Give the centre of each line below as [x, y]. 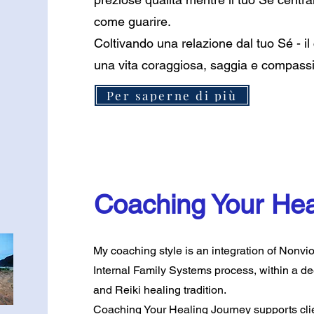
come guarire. [132, 21]
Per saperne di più [172, 95]
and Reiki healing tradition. [159, 290]
